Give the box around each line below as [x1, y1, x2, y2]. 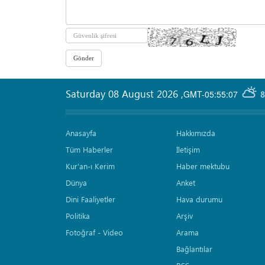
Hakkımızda [176, 128, 215, 138]
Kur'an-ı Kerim [66, 161, 115, 172]
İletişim [176, 144, 200, 155]
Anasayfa [66, 128, 96, 138]
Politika [66, 211, 90, 221]
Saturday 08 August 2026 [66, 87, 181, 101]
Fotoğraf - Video [66, 227, 123, 238]
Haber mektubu [176, 161, 230, 172]
